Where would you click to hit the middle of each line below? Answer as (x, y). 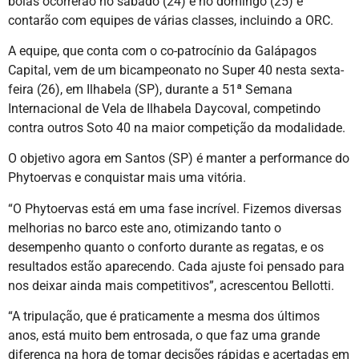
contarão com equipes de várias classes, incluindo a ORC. (171, 20)
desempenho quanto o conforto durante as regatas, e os (166, 247)
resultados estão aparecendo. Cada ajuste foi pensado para (176, 266)
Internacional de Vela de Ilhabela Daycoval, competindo (164, 109)
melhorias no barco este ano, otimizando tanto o (145, 228)
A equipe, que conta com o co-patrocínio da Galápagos (162, 51)
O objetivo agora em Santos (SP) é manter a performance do (179, 159)
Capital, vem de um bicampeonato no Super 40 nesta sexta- (176, 71)
